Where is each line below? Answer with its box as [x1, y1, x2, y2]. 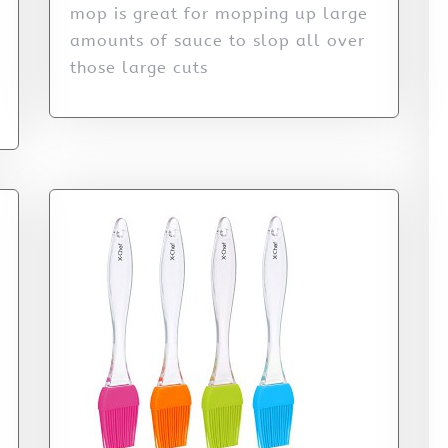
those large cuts [70, 58, 208, 78]
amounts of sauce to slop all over [70, 31, 365, 51]
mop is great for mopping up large [70, 4, 368, 24]
